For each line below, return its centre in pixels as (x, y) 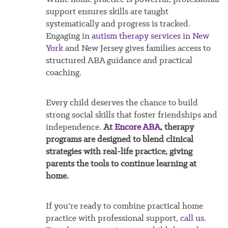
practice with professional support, (113, 218)
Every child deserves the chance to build (122, 103)
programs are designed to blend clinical (119, 139)
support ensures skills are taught (107, 11)
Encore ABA (137, 127)
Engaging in (68, 36)
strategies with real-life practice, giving (119, 151)
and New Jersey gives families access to (137, 48)
